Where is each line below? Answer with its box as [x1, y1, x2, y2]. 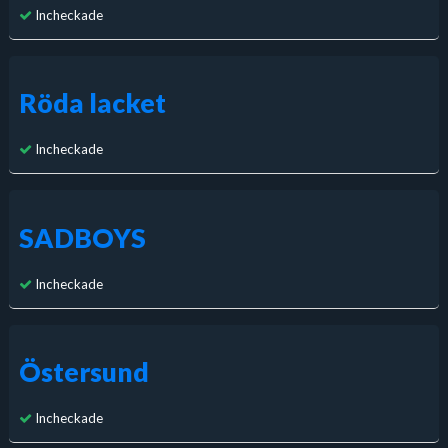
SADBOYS [18, 221, 146, 254]
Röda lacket [18, 87, 166, 120]
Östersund [18, 355, 149, 388]
